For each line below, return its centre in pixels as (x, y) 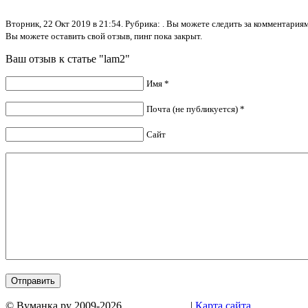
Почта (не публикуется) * (196, 109)
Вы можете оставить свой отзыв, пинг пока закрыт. (104, 36)
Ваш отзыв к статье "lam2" (68, 58)
